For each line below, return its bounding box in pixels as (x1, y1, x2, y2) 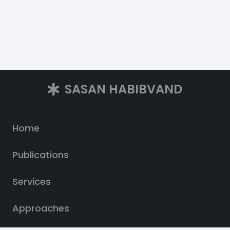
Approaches (12, 202, 69, 215)
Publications (12, 148, 69, 162)
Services (12, 175, 51, 188)
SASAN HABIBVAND (64, 81, 182, 98)
